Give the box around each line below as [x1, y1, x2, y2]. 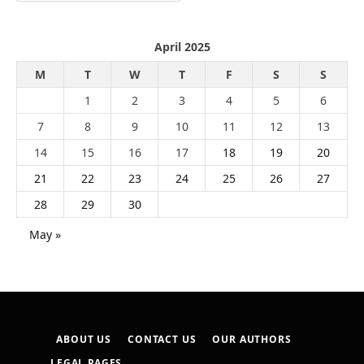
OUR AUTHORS [212, 332, 292, 347]
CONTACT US [128, 332, 197, 347]
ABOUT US [56, 332, 112, 347]
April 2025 [154, 39, 210, 55]
